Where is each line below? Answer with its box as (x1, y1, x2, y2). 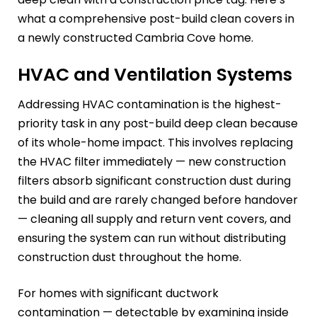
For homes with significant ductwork (18, 284, 219, 301)
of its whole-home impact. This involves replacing (18, 134, 293, 151)
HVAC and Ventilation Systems (18, 62, 292, 88)
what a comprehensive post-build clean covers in (18, 11, 294, 28)
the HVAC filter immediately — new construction (18, 153, 286, 170)
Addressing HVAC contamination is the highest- (18, 96, 282, 113)
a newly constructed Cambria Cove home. (18, 30, 253, 47)
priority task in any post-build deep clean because (18, 115, 298, 132)
